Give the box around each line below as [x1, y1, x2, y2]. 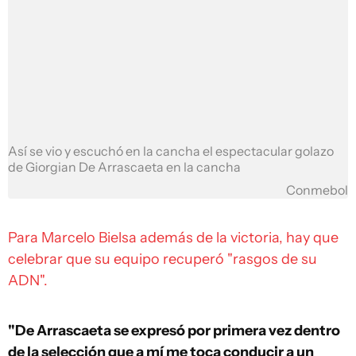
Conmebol [286, 182, 348, 198]
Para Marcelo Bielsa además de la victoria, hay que [8, 228, 339, 246]
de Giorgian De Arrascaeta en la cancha [8, 159, 241, 175]
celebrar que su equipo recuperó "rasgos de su [8, 250, 317, 268]
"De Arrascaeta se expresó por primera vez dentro [8, 321, 340, 339]
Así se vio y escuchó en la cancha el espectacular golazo [8, 143, 334, 159]
